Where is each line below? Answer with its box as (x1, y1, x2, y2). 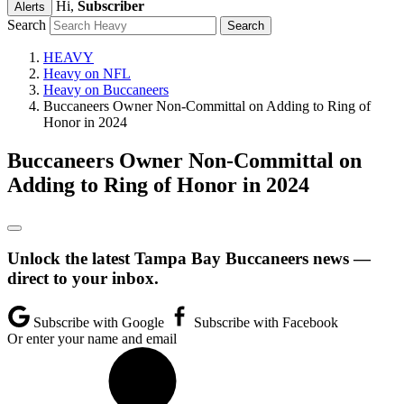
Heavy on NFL (43, 66, 131, 81)
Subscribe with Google (30, 315, 168, 331)
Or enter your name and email (7, 331, 177, 347)
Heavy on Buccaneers (43, 82, 169, 97)
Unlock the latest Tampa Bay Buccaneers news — (7, 248, 371, 268)
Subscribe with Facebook (190, 315, 338, 331)
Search (7, 17, 46, 32)
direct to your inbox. (7, 268, 159, 288)
